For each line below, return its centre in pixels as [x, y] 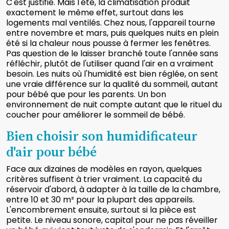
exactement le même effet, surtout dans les [95, 12]
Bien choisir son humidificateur [102, 136]
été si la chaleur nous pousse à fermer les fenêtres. [108, 43]
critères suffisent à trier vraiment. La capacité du [104, 179]
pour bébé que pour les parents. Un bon [86, 94]
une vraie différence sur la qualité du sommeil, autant [112, 84]
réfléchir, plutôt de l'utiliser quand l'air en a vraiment [110, 63]
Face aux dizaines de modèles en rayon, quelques [104, 169]
